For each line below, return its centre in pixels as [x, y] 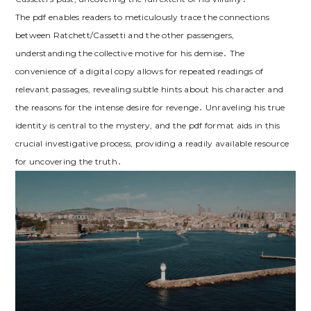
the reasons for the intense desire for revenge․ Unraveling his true [150, 107]
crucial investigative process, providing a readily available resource [152, 143]
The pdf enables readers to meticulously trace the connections [142, 17]
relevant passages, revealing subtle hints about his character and [149, 89]
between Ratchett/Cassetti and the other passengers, [125, 35]
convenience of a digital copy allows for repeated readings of [139, 71]
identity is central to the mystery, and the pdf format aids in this [148, 125]
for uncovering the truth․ [68, 161]
